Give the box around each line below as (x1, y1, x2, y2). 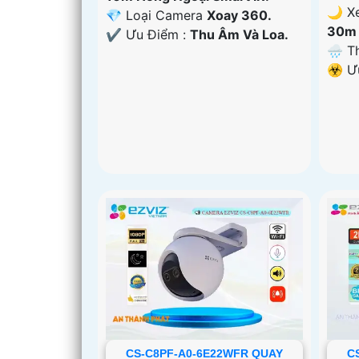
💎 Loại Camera (106, 6, 207, 23)
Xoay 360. (207, 6, 272, 23)
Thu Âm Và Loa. (190, 26, 288, 42)
